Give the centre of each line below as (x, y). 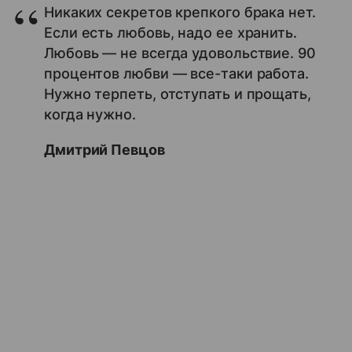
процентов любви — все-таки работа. (176, 73)
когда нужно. (90, 114)
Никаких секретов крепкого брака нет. (180, 12)
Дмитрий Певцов (104, 149)
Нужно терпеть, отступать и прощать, (178, 93)
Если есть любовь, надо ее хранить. (170, 32)
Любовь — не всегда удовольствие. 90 (180, 53)
